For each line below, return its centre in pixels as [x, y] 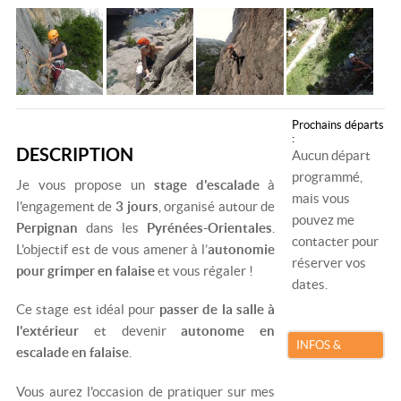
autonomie [242, 249]
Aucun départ [332, 156]
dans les [117, 227]
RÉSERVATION [336, 371]
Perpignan [51, 227]
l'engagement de [64, 206]
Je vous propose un [85, 184]
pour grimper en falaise [85, 270]
